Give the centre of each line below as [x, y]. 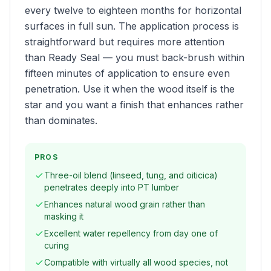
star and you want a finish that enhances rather [134, 105]
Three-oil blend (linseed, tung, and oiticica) [131, 175]
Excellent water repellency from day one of [131, 233]
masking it [64, 216]
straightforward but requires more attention [125, 42]
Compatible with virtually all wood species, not [136, 262]
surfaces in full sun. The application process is [132, 26]
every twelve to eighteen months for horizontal [133, 10]
